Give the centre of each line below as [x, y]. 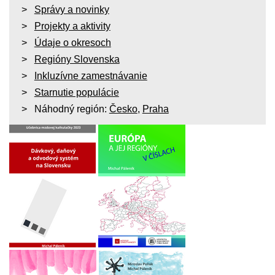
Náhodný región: [72, 109]
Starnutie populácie [76, 93]
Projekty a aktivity [72, 26]
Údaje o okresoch [72, 43]
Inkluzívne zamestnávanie [91, 76]
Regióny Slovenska [77, 60]
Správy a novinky [72, 10]
